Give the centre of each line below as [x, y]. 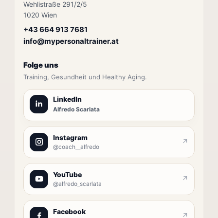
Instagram [70, 137]
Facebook [69, 211]
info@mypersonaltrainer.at [71, 41]
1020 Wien [40, 15]
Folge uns [41, 65]
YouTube [67, 174]
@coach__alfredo [76, 146]
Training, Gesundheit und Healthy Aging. [85, 77]
